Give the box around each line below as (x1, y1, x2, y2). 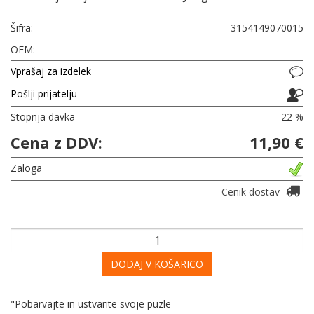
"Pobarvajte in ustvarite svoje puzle (11, 296, 171, 310)
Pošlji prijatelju (11, 87, 77, 101)
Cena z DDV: (11, 131, 102, 153)
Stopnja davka (11, 109, 75, 123)
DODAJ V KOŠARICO (111, 257, 203, 271)
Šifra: (11, 21, 33, 34)
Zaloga (11, 161, 42, 175)
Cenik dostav (221, 184, 282, 198)
